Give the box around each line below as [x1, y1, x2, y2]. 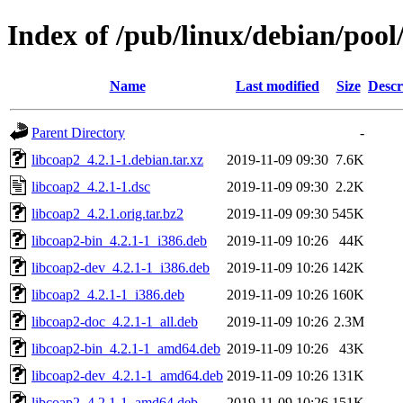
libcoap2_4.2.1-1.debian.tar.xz [31, 151, 203, 167]
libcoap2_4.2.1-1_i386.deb [31, 286, 184, 302]
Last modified [236, 77, 319, 94]
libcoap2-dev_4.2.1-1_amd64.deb [31, 367, 223, 383]
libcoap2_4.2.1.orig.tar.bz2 [31, 205, 184, 221]
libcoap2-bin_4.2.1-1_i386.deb [31, 232, 207, 248]
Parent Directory [31, 124, 125, 140]
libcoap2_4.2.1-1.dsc [31, 178, 150, 194]
